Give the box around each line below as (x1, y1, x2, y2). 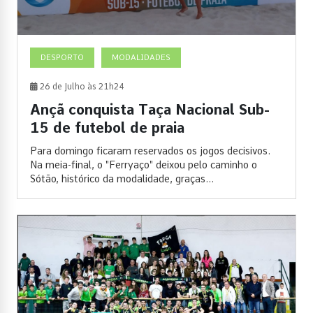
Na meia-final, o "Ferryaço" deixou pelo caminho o (30, 159, 257, 170)
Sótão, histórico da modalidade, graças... (30, 173, 214, 184)
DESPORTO (41, 52, 84, 62)
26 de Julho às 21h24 (38, 81, 124, 92)
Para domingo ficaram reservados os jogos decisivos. (30, 145, 270, 156)
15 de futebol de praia (30, 119, 184, 136)
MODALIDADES (112, 52, 170, 62)
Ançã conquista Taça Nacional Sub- (30, 101, 270, 118)
